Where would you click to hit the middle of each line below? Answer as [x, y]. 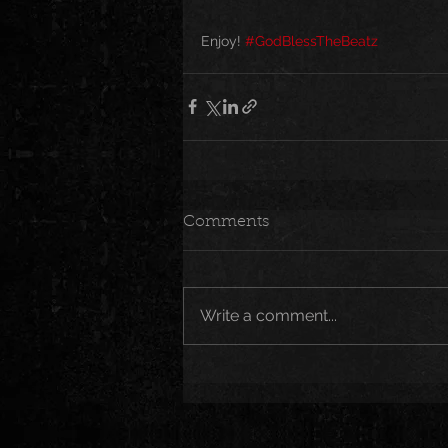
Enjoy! [223, 40]
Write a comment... [268, 315]
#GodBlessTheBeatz [311, 40]
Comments [226, 221]
